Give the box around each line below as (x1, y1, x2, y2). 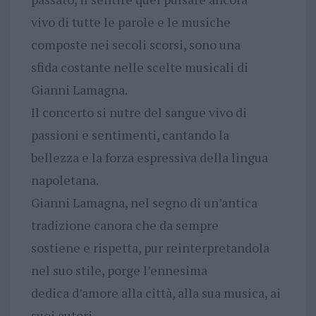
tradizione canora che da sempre (30, 216, 219, 233)
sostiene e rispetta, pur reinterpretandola (30, 238, 269, 256)
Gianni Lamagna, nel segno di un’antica (30, 193, 257, 211)
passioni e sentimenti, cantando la (30, 126, 229, 143)
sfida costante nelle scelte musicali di (30, 58, 248, 75)
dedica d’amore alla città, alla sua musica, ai (30, 284, 281, 301)
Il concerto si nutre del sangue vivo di (30, 103, 247, 121)
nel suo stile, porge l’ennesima (30, 261, 207, 279)
